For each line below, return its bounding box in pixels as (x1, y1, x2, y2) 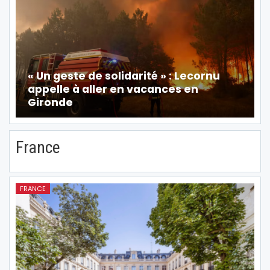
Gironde (28, 95, 73, 110)
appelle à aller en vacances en (28, 82, 198, 97)
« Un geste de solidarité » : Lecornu (28, 69, 220, 84)
